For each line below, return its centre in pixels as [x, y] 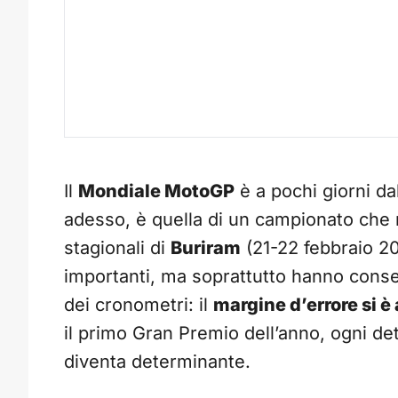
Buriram [206, 248]
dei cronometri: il [139, 305]
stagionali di [117, 248]
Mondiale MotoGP [156, 191]
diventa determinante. [157, 362]
